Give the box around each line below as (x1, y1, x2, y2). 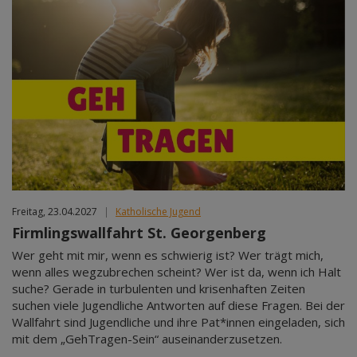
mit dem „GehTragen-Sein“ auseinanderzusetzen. (12, 331, 282, 347)
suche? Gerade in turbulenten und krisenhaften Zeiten (12, 280, 305, 297)
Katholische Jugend (116, 205, 201, 219)
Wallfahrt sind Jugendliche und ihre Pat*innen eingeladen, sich (12, 314, 345, 331)
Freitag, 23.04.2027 (12, 205, 97, 219)
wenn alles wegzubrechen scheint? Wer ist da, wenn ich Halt (12, 264, 341, 280)
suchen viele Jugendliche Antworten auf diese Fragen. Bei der (12, 297, 345, 314)
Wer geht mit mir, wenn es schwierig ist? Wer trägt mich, (12, 247, 324, 264)
